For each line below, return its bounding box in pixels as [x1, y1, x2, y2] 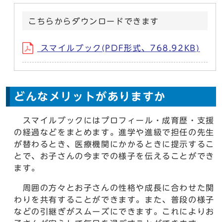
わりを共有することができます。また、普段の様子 [14, 196, 215, 204]
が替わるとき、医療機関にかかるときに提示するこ [14, 140, 215, 148]
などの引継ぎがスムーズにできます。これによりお [14, 208, 215, 216]
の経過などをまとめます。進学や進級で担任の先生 [14, 128, 215, 136]
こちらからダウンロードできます [28, 17, 159, 25]
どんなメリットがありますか [14, 91, 166, 102]
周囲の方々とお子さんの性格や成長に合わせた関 [14, 184, 215, 192]
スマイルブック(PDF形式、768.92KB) [37, 44, 200, 52]
